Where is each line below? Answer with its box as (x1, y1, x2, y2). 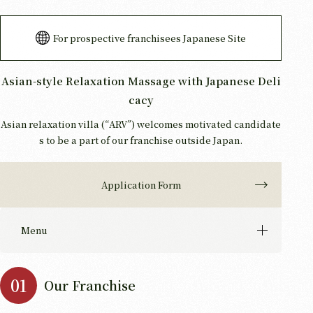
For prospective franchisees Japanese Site (53, 31, 247, 45)
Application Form (101, 177, 181, 191)
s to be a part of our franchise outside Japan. (39, 133, 243, 147)
